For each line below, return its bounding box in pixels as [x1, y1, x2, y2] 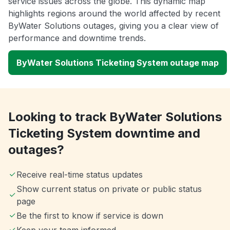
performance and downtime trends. [8, 32, 146, 43]
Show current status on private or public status [16, 183, 202, 194]
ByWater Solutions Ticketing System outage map [16, 57, 219, 68]
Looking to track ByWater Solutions [8, 109, 222, 124]
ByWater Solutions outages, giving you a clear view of [8, 20, 219, 31]
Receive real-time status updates [16, 169, 143, 180]
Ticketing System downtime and [8, 125, 200, 141]
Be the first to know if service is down [16, 210, 163, 221]
